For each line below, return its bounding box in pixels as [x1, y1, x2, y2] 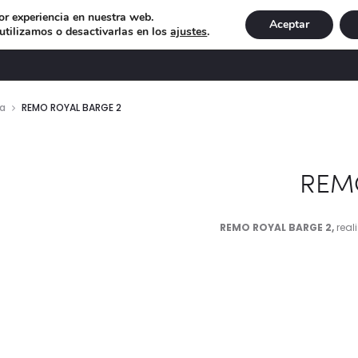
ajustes [170, 24, 208, 39]
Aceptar [268, 17, 309, 32]
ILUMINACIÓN [138, 34, 207, 47]
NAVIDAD [241, 34, 288, 47]
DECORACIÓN [34, 34, 104, 47]
